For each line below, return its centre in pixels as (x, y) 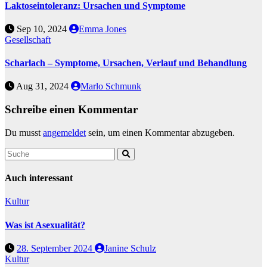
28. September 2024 (56, 248)
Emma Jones (103, 29)
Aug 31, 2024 (43, 86)
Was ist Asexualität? (45, 225)
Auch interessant (39, 178)
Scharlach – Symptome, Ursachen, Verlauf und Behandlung (126, 63)
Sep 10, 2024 (42, 29)
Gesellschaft (28, 39)
